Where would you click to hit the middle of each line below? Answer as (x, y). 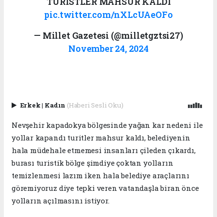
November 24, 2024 (108, 48)
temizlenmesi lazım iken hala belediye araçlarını (101, 176)
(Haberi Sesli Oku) (95, 105)
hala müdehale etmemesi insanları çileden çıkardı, (104, 150)
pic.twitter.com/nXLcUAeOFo (108, 14)
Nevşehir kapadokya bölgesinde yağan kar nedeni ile (107, 125)
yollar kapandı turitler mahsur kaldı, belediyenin (101, 138)
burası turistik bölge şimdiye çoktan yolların (93, 163)
